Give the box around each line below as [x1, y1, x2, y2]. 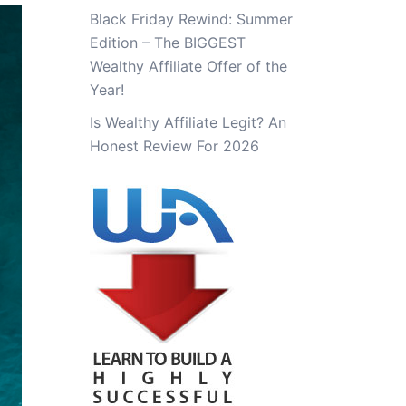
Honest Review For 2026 [89, 137, 259, 155]
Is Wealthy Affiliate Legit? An [89, 113, 286, 131]
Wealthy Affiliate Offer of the [89, 57, 287, 75]
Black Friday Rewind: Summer [89, 10, 293, 28]
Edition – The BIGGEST [89, 34, 246, 52]
